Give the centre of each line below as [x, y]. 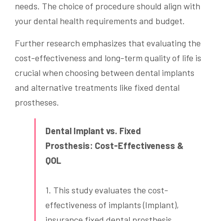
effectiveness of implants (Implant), [112, 205]
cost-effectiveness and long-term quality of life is [108, 58]
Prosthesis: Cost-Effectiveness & [114, 146]
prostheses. [37, 102]
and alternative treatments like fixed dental [97, 88]
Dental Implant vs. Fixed [93, 131]
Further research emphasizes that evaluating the [108, 43]
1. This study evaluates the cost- [107, 190]
